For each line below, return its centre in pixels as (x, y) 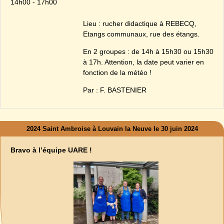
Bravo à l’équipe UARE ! (51, 150)
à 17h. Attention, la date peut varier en (143, 62)
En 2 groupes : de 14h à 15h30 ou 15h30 (148, 52)
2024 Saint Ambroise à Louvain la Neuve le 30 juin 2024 (112, 128)
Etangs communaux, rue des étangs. (141, 34)
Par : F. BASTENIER (115, 90)
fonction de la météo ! (117, 73)
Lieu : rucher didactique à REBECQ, (140, 23)
